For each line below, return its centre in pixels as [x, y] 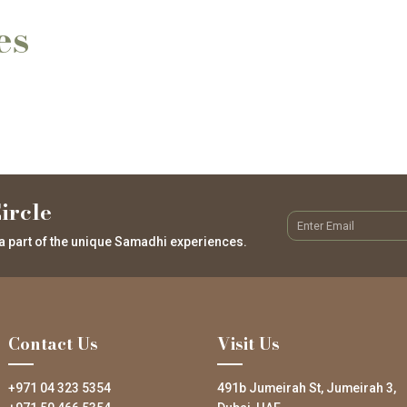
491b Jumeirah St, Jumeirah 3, [307, 388]
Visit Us [248, 343]
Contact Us [53, 343]
